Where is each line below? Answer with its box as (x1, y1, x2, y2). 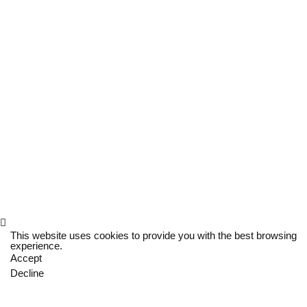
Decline (10, 267, 44, 279)
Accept (10, 252, 42, 264)
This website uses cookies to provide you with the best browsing (10, 230, 297, 241)
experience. (10, 240, 62, 251)
